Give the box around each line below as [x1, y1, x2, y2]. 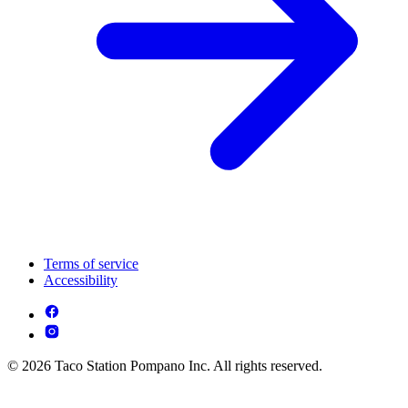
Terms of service [44, 255, 138, 271]
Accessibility [44, 271, 117, 288]
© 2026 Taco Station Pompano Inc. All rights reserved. [7, 357, 322, 373]
